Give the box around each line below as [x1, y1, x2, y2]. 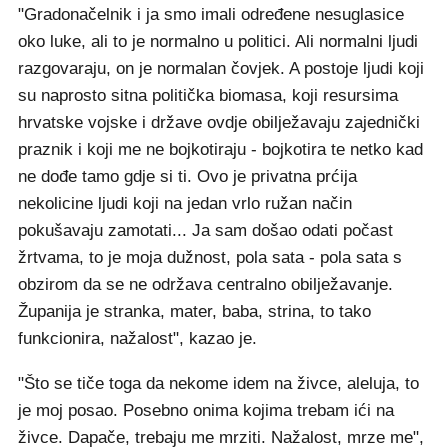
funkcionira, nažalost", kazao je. [18, 329, 257, 349]
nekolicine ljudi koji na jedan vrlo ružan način [18, 194, 352, 214]
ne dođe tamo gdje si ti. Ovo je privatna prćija [18, 167, 357, 187]
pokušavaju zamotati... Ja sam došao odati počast [18, 221, 393, 241]
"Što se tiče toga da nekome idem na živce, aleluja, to [18, 374, 419, 394]
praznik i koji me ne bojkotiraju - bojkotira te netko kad [18, 140, 423, 160]
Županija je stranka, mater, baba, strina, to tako [18, 302, 371, 322]
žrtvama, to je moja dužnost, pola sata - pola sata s [18, 248, 402, 268]
